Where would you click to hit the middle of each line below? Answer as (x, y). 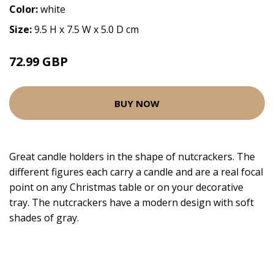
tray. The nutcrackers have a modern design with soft (131, 202)
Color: (25, 9)
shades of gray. (44, 218)
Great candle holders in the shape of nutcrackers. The (132, 157)
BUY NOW (137, 103)
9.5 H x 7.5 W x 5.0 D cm (87, 29)
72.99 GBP (39, 61)
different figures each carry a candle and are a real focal (136, 172)
